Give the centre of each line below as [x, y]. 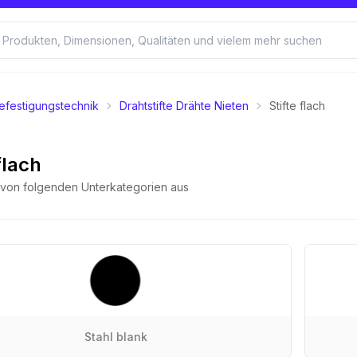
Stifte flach [297, 106]
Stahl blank [116, 337]
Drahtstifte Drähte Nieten [184, 106]
